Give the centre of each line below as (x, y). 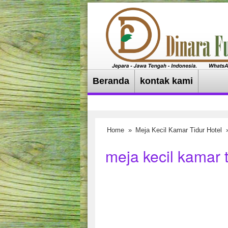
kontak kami (166, 81)
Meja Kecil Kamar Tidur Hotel (179, 130)
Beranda (111, 81)
